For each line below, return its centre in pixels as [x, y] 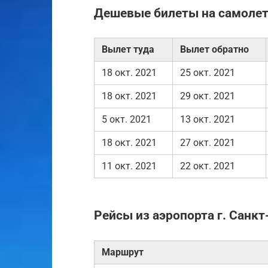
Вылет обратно [214, 50]
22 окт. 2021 [208, 166]
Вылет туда [128, 50]
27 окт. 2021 [208, 143]
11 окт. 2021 [129, 166]
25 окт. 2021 [208, 73]
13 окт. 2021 [208, 120]
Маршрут [123, 252]
